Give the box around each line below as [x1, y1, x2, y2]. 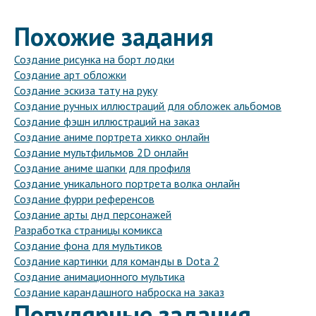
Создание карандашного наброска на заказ [14, 285, 224, 300]
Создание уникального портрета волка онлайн [14, 176, 240, 191]
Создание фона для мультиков [14, 238, 162, 253]
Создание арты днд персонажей [14, 207, 171, 222]
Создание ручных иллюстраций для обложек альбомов [14, 99, 281, 114]
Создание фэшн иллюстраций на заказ [14, 114, 200, 129]
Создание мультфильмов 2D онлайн [14, 145, 188, 160]
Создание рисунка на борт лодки [14, 52, 174, 67]
